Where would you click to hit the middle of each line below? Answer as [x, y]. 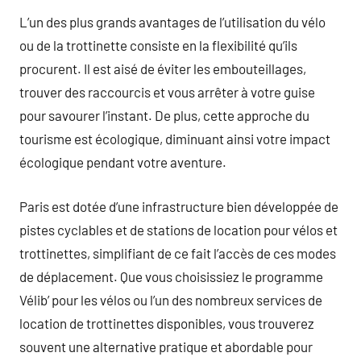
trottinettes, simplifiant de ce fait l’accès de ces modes [178, 253]
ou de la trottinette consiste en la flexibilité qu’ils [158, 45]
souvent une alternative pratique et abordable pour [166, 346]
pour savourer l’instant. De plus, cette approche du [164, 115]
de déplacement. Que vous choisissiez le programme [171, 276]
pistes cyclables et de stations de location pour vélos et [178, 229]
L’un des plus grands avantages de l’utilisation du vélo [172, 22]
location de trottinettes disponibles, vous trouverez [167, 323]
